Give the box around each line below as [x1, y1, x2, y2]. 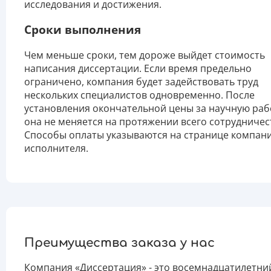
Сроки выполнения [24, 22, 141, 38]
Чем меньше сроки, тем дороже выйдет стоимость [24, 48, 265, 62]
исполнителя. [24, 142, 88, 155]
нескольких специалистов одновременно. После [24, 88, 255, 102]
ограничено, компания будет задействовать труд [24, 75, 258, 89]
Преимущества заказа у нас [24, 235, 215, 250]
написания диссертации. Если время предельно [24, 62, 252, 76]
